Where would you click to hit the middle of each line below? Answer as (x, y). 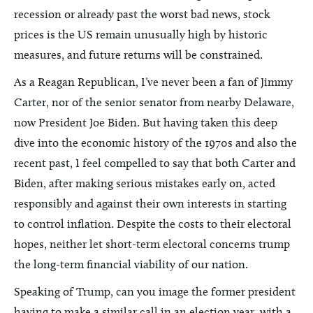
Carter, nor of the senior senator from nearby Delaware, (154, 102)
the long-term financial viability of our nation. (131, 264)
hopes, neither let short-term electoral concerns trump (152, 244)
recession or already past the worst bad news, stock (142, 14)
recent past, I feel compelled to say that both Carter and (155, 163)
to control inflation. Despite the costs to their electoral (153, 224)
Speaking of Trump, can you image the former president (155, 291)
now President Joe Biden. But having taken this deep (146, 122)
